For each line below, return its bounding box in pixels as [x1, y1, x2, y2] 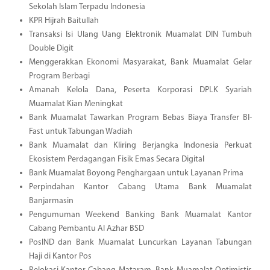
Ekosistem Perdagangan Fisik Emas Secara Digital [28, 154, 204, 164]
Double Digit [28, 43, 74, 53]
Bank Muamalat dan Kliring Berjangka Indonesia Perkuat [28, 140, 252, 150]
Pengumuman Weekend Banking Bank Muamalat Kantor [28, 210, 252, 219]
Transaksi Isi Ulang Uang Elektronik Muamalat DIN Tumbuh [28, 30, 252, 39]
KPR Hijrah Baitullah [28, 16, 99, 25]
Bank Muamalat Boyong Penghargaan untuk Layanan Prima [28, 168, 243, 178]
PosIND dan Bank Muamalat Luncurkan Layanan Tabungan [28, 237, 252, 247]
